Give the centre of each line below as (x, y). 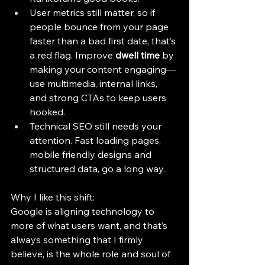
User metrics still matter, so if (93, 12)
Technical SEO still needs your (97, 126)
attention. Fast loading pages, (96, 140)
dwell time (138, 55)
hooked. (47, 112)
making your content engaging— (103, 69)
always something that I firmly (78, 240)
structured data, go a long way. (97, 169)
